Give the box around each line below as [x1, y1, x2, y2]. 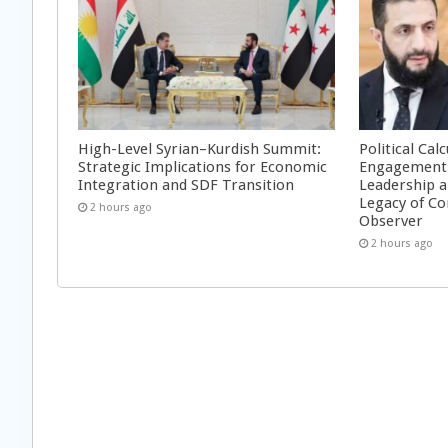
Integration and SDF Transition [78, 175, 294, 194]
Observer [359, 211, 424, 230]
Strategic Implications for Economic [78, 157, 327, 176]
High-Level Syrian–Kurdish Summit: [78, 139, 321, 158]
